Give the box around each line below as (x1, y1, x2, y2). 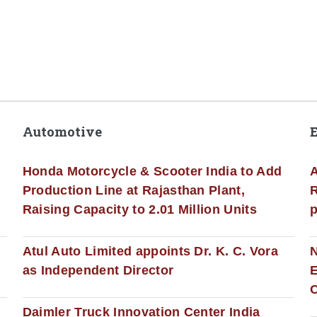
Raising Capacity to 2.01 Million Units (22, 202, 258, 217)
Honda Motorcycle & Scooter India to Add (22, 164, 282, 179)
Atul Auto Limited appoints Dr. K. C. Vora (22, 244, 278, 259)
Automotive (22, 123, 102, 141)
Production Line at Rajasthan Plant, (22, 183, 246, 198)
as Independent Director (22, 263, 174, 278)
